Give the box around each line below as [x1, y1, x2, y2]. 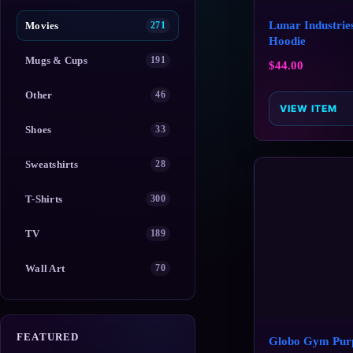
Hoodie [269, 34, 306, 47]
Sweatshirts [25, 158, 78, 170]
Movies [25, 19, 59, 32]
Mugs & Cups [25, 54, 87, 66]
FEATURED [17, 331, 80, 343]
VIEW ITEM [280, 102, 337, 115]
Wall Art [25, 262, 65, 274]
